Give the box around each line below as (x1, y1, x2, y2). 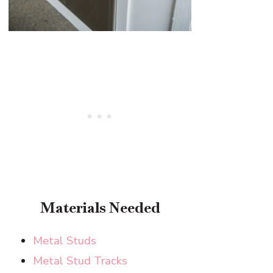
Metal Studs (33, 232, 97, 248)
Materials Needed (40, 197, 160, 217)
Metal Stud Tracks (33, 252, 128, 268)
